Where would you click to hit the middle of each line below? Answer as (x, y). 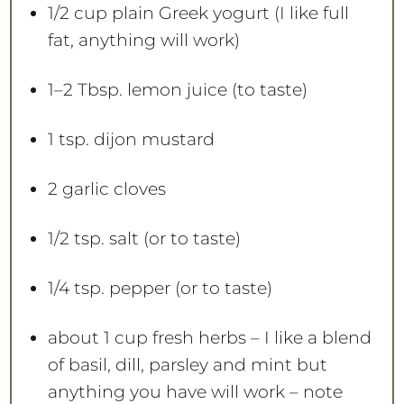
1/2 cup (77, 13)
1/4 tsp (74, 288)
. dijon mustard (150, 139)
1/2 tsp (74, 238)
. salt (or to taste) (170, 238)
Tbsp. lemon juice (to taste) (190, 89)
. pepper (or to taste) (186, 288)
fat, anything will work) (143, 40)
